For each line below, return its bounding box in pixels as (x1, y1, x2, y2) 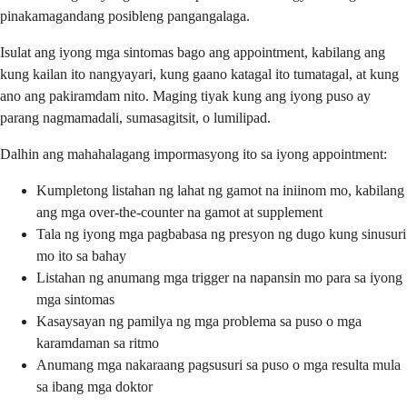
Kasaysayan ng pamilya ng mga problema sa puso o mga (36, 313, 362, 330)
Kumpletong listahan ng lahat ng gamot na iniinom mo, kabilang (36, 183, 404, 199)
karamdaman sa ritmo (36, 335, 159, 352)
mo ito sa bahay (36, 248, 126, 264)
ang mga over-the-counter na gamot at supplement (36, 204, 323, 221)
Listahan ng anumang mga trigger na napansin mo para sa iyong (36, 270, 402, 286)
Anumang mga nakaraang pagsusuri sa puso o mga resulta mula (36, 357, 401, 373)
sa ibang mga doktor (36, 379, 153, 395)
